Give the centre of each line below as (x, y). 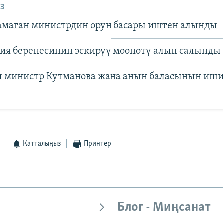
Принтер (97, 144)
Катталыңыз (42, 144)
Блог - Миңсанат (164, 207)
